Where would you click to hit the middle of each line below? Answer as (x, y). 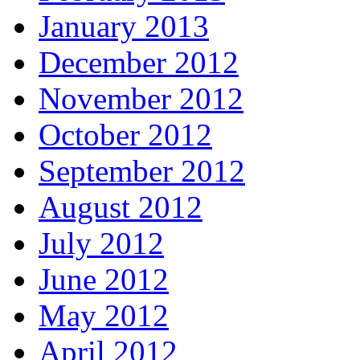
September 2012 (142, 170)
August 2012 (121, 207)
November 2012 (141, 98)
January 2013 (124, 26)
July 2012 (101, 243)
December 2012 (139, 62)
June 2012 (104, 279)
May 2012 (104, 315)
